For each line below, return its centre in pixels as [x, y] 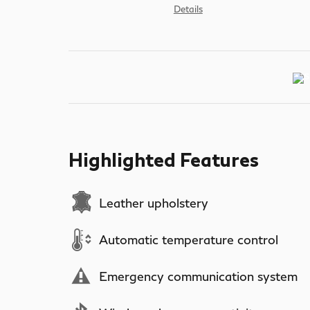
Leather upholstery [154, 203]
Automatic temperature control [189, 239]
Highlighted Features [164, 159]
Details [188, 9]
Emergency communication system [198, 276]
